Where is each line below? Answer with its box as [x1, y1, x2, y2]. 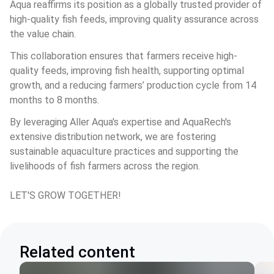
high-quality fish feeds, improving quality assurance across [10, 13, 261, 25]
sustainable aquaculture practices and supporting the [10, 146, 241, 157]
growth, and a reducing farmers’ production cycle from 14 [10, 80, 259, 91]
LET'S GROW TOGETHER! [10, 190, 121, 201]
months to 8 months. [10, 94, 99, 106]
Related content [20, 243, 135, 261]
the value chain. [10, 28, 76, 40]
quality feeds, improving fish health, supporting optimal [10, 65, 246, 76]
